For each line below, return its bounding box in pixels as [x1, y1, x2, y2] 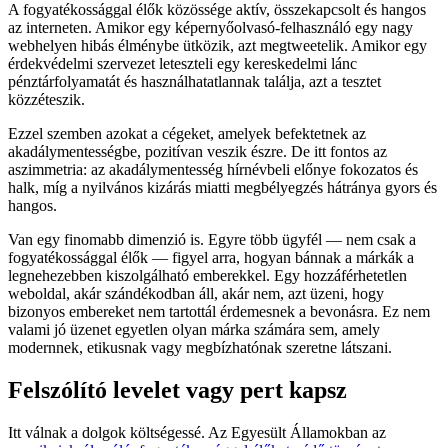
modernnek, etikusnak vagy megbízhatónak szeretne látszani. [8, 339, 392, 357]
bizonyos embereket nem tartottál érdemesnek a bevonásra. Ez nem [8, 303, 430, 321]
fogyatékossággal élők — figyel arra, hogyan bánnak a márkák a [8, 249, 414, 267]
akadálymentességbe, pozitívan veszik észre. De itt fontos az [8, 143, 387, 161]
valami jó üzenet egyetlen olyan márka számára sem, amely [8, 321, 380, 339]
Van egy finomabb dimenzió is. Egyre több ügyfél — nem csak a [8, 231, 416, 249]
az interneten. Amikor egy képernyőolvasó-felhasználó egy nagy [8, 19, 413, 37]
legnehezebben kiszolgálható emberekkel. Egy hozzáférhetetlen [8, 267, 407, 285]
